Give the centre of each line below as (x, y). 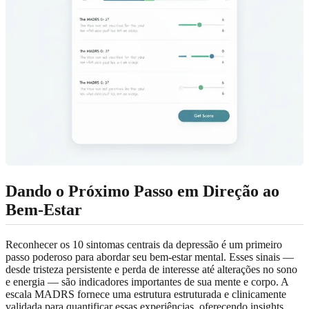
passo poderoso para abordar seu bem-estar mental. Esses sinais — (150, 257)
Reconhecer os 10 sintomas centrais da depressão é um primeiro (144, 244)
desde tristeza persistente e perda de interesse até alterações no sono (151, 269)
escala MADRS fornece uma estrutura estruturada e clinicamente (146, 294)
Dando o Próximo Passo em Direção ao (142, 191)
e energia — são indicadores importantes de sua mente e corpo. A (147, 281)
